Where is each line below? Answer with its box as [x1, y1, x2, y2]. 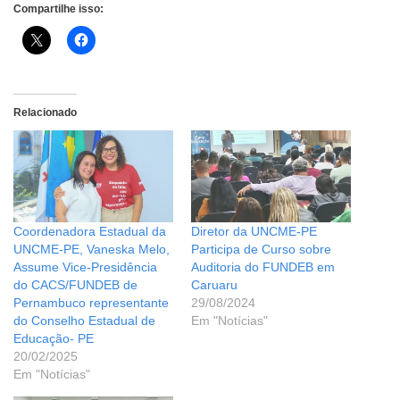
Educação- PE [13, 330, 94, 346]
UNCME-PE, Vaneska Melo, [13, 241, 170, 256]
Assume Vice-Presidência [13, 259, 157, 274]
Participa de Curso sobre [191, 241, 331, 256]
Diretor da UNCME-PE [191, 223, 317, 238]
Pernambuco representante [13, 295, 169, 310]
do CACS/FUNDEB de [13, 277, 137, 292]
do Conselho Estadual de [13, 312, 155, 328]
